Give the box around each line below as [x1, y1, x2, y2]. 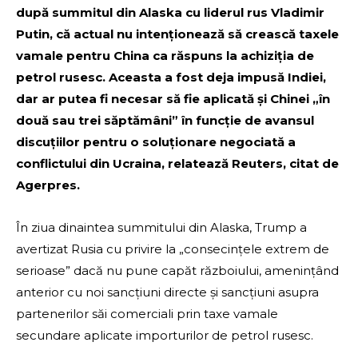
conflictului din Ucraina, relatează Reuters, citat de [16, 156, 339, 172]
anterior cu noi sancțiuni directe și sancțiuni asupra [16, 284, 319, 300]
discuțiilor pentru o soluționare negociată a [16, 134, 296, 150]
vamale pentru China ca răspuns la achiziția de [16, 48, 314, 64]
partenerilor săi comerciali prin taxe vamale [16, 306, 278, 322]
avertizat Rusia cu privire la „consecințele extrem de [16, 241, 329, 257]
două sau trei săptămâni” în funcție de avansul [16, 113, 314, 129]
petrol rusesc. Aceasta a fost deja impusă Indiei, [16, 70, 326, 86]
